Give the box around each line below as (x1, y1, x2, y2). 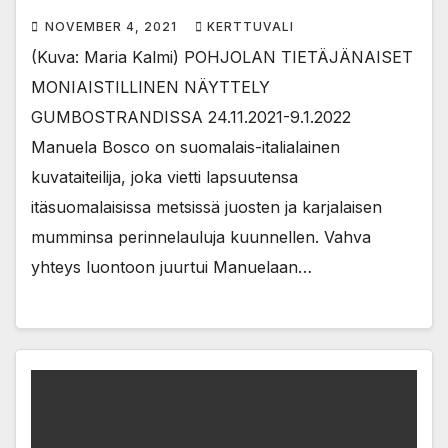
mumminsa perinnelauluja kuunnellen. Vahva (31, 227, 371, 248)
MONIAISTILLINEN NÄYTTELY (31, 77, 270, 98)
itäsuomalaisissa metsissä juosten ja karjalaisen (31, 197, 382, 218)
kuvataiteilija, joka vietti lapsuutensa (31, 167, 298, 188)
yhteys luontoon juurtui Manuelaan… (31, 257, 312, 278)
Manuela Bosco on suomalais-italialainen (31, 137, 340, 158)
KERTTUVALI (207, 19, 294, 35)
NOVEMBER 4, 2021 (45, 19, 181, 35)
